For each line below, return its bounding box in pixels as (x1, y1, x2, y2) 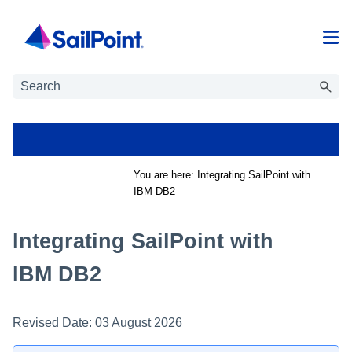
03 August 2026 (95, 315, 182, 329)
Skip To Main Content (116, 18, 236, 31)
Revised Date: (13, 315, 95, 329)
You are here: (134, 169, 197, 181)
